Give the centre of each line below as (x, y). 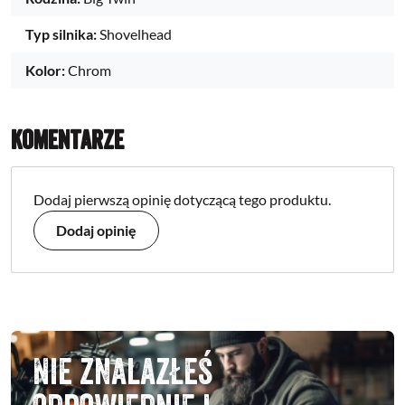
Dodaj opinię (96, 230)
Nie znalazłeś (122, 370)
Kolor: (45, 70)
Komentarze (67, 139)
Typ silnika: (61, 33)
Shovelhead (136, 33)
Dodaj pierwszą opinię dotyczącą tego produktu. (182, 199)
